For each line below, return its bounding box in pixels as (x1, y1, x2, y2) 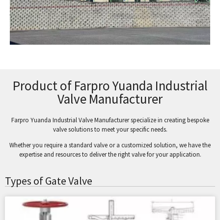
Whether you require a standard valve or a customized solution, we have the (9, 140, 211, 149)
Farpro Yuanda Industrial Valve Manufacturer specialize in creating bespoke (11, 115, 209, 124)
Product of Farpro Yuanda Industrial (12, 77, 208, 94)
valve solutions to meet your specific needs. (53, 125, 167, 134)
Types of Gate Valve (5, 173, 92, 188)
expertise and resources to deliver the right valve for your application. (19, 150, 201, 159)
